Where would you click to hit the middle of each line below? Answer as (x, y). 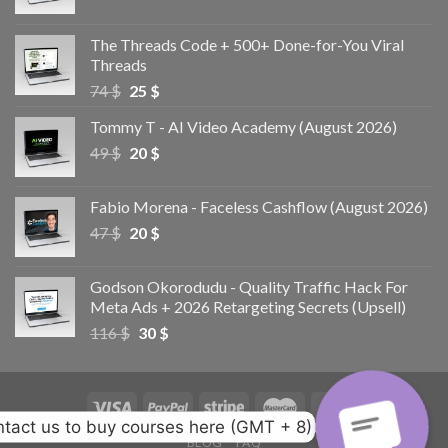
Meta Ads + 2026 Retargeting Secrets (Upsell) (248, 306)
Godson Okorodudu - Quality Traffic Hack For (249, 286)
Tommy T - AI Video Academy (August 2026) (243, 126)
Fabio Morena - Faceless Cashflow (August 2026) (259, 206)
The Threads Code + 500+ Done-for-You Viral (247, 44)
